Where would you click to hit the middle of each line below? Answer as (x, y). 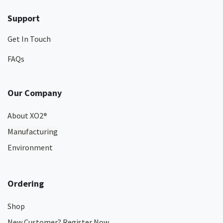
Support (24, 18)
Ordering (26, 183)
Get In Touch (29, 39)
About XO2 (25, 115)
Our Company (35, 93)
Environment (30, 147)
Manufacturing (33, 131)
